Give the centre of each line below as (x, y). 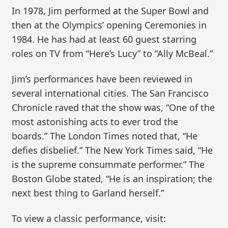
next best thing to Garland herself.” (88, 193)
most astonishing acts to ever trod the (95, 121)
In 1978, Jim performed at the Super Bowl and (110, 11)
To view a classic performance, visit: (89, 218)
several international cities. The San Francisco (110, 93)
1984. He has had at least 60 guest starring (104, 39)
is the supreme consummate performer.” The (108, 164)
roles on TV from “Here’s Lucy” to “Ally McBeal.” (112, 54)
